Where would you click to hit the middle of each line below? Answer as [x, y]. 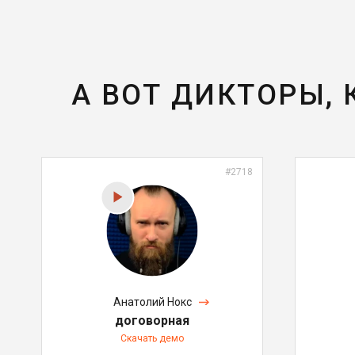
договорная [152, 320]
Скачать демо [152, 338]
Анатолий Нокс [152, 302]
